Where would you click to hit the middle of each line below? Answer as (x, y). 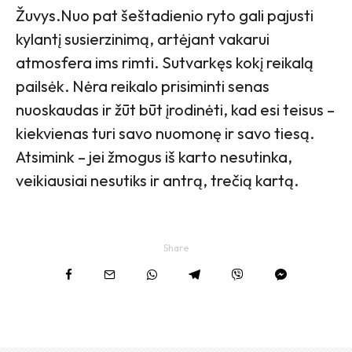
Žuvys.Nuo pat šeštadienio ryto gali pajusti (165, 15)
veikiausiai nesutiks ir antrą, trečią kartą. (157, 180)
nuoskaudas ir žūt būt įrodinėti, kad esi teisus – (175, 109)
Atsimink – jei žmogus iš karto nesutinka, (154, 156)
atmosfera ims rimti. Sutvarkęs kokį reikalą (165, 62)
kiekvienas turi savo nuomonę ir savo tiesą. (165, 133)
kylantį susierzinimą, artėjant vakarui (143, 38)
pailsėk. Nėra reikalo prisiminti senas (143, 86)
